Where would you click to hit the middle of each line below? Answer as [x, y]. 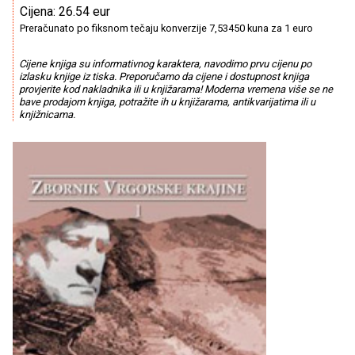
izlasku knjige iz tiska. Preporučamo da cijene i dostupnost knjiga [164, 77]
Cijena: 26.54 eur [65, 11]
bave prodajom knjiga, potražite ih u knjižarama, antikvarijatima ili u [167, 102]
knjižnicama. [47, 115]
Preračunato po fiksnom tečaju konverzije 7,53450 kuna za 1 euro [166, 28]
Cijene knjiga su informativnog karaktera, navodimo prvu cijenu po [165, 64]
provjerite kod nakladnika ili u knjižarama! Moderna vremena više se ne [176, 90]
